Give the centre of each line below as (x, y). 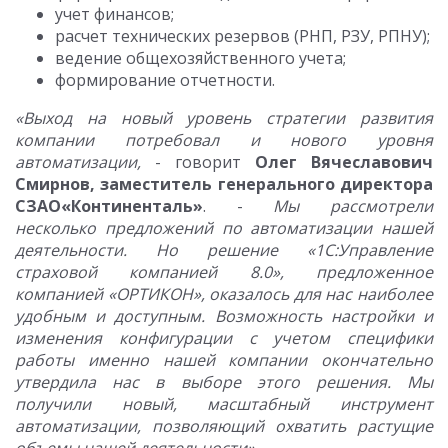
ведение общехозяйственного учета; (200, 58)
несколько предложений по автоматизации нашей (224, 228)
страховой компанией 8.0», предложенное (224, 272)
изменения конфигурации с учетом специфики (224, 338)
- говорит (198, 162)
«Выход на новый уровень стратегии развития (224, 118)
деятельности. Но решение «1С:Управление (224, 250)
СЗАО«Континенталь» (109, 206)
